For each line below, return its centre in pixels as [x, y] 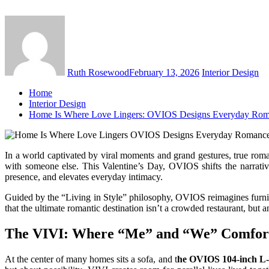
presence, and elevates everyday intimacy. [84, 177]
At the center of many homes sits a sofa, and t [91, 259]
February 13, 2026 [164, 72]
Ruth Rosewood [98, 72]
